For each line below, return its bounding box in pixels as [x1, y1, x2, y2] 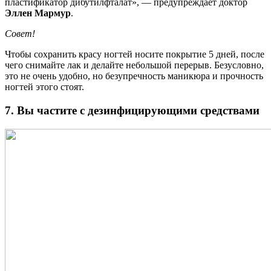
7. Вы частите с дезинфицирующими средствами [5, 103, 260, 117]
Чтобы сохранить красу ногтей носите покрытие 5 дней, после [5, 49, 264, 60]
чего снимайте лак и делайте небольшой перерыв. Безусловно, [5, 60, 264, 71]
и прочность [212, 71, 263, 82]
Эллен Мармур [5, 8, 71, 19]
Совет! [5, 28, 35, 39]
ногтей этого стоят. [5, 82, 84, 93]
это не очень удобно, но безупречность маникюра [5, 71, 210, 82]
